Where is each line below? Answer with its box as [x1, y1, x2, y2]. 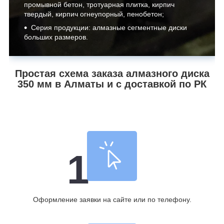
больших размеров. [24, 33, 88, 41]
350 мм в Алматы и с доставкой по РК [17, 78, 206, 90]
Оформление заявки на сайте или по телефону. [32, 195, 191, 203]
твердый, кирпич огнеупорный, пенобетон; [24, 10, 164, 18]
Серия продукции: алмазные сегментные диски [31, 23, 187, 32]
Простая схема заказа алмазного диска [14, 68, 209, 79]
